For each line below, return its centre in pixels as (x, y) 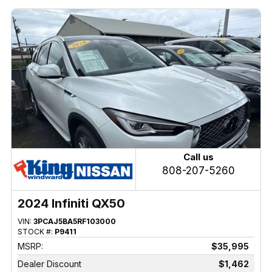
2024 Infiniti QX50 (71, 204)
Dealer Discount (49, 264)
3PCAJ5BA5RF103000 (74, 222)
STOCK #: (36, 232)
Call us (198, 157)
